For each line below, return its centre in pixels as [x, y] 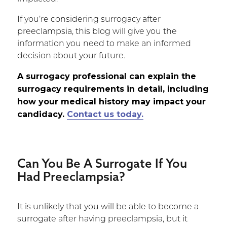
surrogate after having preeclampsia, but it [102, 219]
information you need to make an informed [104, 44]
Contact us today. [105, 114]
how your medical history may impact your [111, 101]
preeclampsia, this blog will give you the [97, 32]
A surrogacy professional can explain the [106, 76]
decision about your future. [71, 56]
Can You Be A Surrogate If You [102, 163]
